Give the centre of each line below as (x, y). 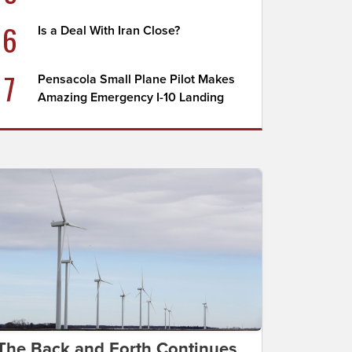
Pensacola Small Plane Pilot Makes (137, 79)
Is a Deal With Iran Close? (109, 31)
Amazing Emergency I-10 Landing (131, 97)
